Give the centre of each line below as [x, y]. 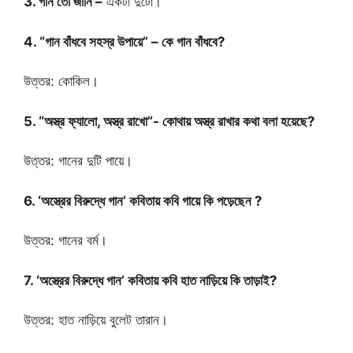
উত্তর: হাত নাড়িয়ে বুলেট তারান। [96, 320]
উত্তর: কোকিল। [61, 82]
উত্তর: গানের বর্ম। [65, 241]
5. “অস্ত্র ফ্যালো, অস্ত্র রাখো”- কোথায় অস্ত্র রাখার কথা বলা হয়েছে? [171, 121]
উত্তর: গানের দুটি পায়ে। [78, 161]
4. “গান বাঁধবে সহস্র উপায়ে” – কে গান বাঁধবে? [126, 41]
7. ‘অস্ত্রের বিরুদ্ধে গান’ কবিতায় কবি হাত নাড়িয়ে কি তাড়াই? [150, 280]
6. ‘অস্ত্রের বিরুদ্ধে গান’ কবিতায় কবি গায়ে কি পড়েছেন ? [145, 201]
